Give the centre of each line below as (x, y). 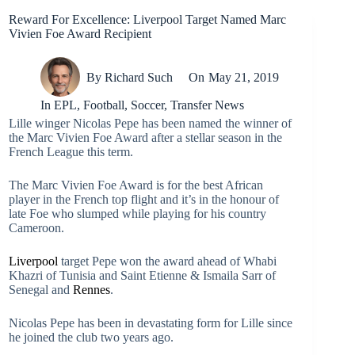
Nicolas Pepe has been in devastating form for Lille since (151, 323)
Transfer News (208, 105)
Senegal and (41, 290)
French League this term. (71, 152)
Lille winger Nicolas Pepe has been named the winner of (150, 123)
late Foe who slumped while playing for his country (137, 214)
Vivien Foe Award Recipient (80, 34)
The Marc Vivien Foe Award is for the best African (136, 185)
